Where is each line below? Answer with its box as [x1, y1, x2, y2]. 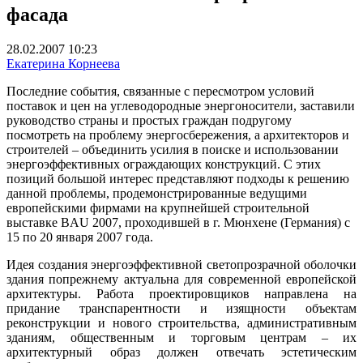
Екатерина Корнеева [6, 56, 120, 70]
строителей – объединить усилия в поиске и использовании [6, 142, 339, 156]
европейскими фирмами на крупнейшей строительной [6, 200, 310, 215]
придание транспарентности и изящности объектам [6, 301, 357, 315]
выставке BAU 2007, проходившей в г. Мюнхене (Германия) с [6, 215, 350, 229]
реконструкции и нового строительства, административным [6, 315, 357, 330]
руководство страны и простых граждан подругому [6, 113, 292, 127]
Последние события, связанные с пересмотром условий [6, 83, 314, 98]
